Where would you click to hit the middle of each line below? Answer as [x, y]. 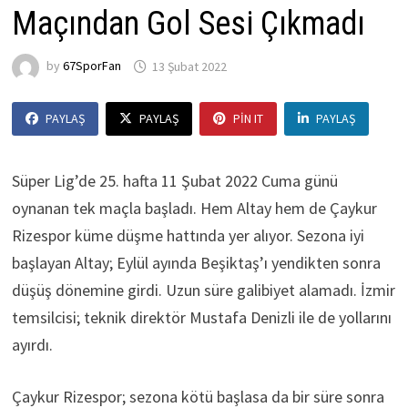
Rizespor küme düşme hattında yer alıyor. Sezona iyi [188, 236]
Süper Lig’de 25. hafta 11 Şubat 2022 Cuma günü [174, 181]
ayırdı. [32, 345]
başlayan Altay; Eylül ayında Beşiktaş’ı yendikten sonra [196, 263]
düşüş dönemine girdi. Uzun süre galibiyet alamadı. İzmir [203, 291]
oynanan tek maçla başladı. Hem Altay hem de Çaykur [194, 209]
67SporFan [92, 66]
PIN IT [248, 119]
